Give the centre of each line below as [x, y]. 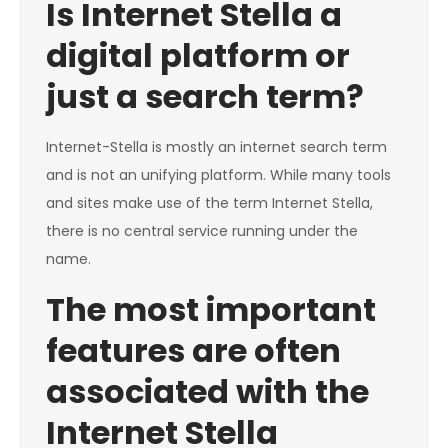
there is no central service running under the [202, 231]
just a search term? [205, 97]
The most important [211, 310]
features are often [193, 351]
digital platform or [198, 56]
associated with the [207, 392]
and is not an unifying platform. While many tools [218, 175]
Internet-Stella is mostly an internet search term [216, 147]
